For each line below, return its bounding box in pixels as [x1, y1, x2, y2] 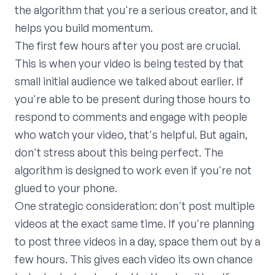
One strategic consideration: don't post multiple [15, 199, 255, 213]
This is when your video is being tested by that [15, 56, 244, 71]
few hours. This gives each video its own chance [15, 252, 253, 266]
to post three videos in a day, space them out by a [15, 234, 260, 249]
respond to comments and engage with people [15, 110, 247, 124]
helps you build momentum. [15, 21, 153, 35]
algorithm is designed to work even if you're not [15, 163, 252, 177]
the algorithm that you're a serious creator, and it [15, 3, 257, 17]
